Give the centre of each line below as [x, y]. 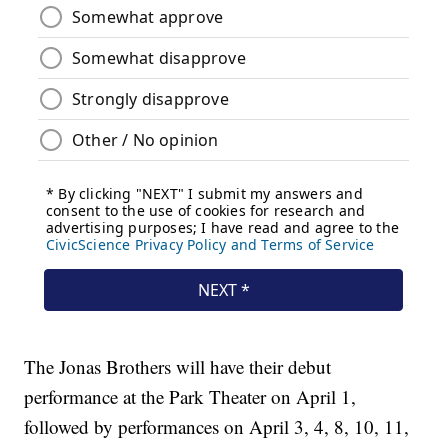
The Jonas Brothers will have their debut [178, 367]
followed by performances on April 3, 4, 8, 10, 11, [217, 427]
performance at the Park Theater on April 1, [190, 397]
